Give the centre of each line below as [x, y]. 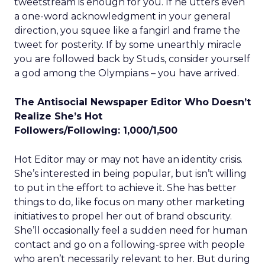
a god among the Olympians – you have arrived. [127, 73]
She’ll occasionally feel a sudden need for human [131, 230]
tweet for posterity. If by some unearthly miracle [128, 45]
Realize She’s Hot [58, 116]
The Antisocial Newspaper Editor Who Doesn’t [132, 102]
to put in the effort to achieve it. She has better [125, 188]
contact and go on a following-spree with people [130, 245]
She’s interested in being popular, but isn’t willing [130, 174]
